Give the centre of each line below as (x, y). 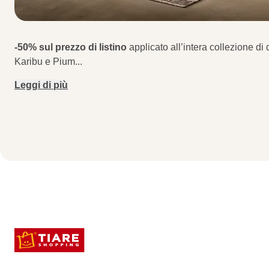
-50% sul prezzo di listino (72, 47)
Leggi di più (41, 85)
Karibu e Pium (45, 62)
